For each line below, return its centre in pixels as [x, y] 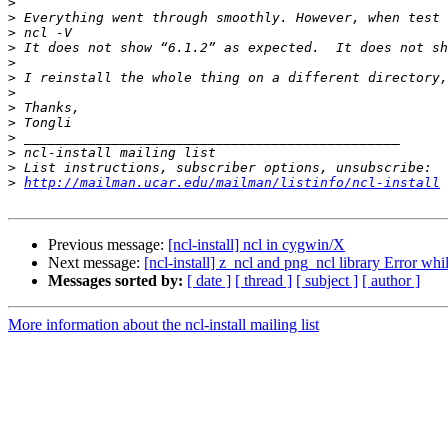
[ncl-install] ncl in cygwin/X [256, 245]
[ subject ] [327, 281]
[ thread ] [263, 281]
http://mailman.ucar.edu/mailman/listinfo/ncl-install [232, 183]
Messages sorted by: [115, 281]
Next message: [96, 263]
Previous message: [108, 245]
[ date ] [209, 281]
